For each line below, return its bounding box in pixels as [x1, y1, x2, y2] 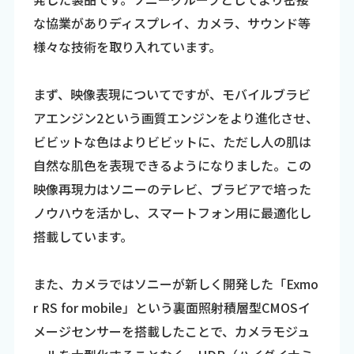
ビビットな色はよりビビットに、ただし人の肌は [32, 132, 311, 151]
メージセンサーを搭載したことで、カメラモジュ [32, 322, 310, 341]
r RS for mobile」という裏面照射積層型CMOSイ [32, 298, 311, 317]
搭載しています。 [32, 227, 133, 246]
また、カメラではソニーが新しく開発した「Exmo [32, 274, 318, 293]
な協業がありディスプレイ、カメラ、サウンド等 [32, 13, 311, 32]
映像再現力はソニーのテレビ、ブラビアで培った [32, 179, 311, 198]
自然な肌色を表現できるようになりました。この [32, 156, 311, 175]
